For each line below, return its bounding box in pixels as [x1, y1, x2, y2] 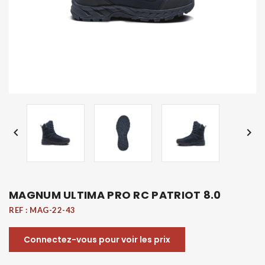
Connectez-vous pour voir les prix [24, 234, 170, 245]
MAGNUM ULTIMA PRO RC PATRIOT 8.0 [9, 188, 221, 202]
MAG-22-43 [30, 205, 76, 215]
